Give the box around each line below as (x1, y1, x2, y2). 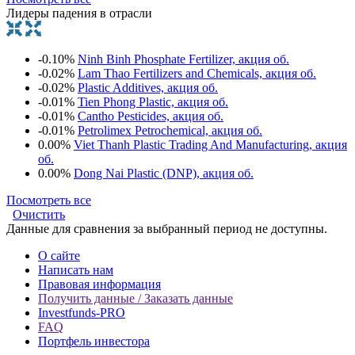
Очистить (13, 207, 65, 221)
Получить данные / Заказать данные (38, 291, 233, 305)
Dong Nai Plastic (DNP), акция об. (74, 166, 254, 180)
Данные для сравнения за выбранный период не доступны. (6, 221, 327, 235)
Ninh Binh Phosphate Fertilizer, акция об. (78, 52, 289, 66)
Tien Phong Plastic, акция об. (78, 94, 228, 109)
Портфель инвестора (38, 334, 150, 348)
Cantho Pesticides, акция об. (78, 109, 223, 123)
